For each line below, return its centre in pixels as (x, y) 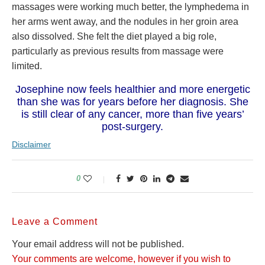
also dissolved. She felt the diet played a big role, (114, 36)
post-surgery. (132, 127)
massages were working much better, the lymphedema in (130, 7)
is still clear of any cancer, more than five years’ (132, 114)
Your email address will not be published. (98, 244)
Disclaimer (31, 144)
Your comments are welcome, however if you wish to (121, 259)
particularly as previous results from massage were (118, 51)
